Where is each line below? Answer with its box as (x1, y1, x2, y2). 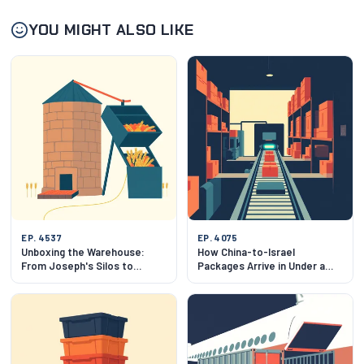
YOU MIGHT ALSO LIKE (28, 19, 194, 40)
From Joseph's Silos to (21, 259, 134, 273)
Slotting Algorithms (21, 273, 116, 287)
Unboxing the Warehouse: (21, 245, 145, 259)
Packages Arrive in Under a (197, 259, 325, 273)
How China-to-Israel (197, 245, 295, 259)
